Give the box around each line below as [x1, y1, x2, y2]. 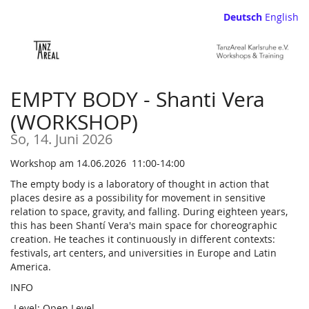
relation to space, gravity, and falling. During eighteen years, [10, 205, 288, 219]
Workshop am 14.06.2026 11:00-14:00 [10, 157, 185, 170]
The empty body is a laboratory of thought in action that [10, 177, 269, 191]
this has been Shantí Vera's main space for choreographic [10, 219, 277, 232]
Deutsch [223, 10, 262, 23]
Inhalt [10, 33, 37, 47]
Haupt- [10, 19, 41, 33]
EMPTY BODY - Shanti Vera [10, 85, 265, 114]
